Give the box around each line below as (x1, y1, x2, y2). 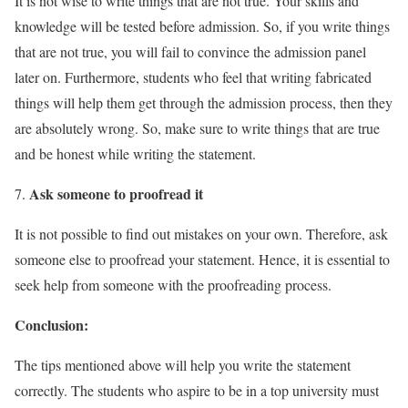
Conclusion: (15, 313, 88, 335)
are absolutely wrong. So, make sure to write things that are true (15, 117, 380, 138)
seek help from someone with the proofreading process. (15, 274, 331, 294)
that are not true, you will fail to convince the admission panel (15, 41, 366, 61)
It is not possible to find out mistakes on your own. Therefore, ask (15, 223, 388, 243)
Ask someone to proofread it (29, 182, 203, 204)
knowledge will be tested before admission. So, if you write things (15, 15, 390, 36)
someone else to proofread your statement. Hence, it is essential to (15, 249, 390, 269)
